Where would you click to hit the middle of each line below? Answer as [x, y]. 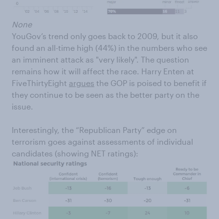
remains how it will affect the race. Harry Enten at [103, 71]
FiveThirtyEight [40, 83]
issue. [22, 106]
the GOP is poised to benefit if [151, 83]
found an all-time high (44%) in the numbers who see [109, 47]
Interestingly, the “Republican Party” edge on [94, 130]
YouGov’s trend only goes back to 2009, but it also [105, 36]
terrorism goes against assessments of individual [102, 141]
